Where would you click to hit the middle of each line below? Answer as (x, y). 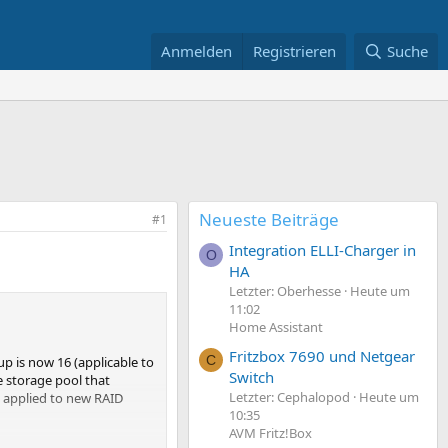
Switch (251, 376)
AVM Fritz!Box (270, 432)
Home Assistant (276, 327)
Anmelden (197, 51)
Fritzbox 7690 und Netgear (322, 355)
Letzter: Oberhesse (285, 291)
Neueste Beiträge (269, 219)
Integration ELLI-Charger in (322, 250)
